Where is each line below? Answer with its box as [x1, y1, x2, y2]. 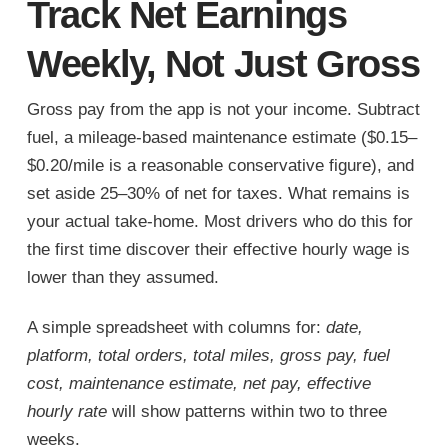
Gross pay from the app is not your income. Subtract [26, 99, 420, 119]
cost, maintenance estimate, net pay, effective [26, 373, 371, 393]
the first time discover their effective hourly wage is [26, 239, 410, 259]
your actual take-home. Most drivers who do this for [26, 211, 413, 231]
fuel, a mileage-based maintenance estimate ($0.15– [26, 127, 417, 147]
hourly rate [26, 401, 107, 421]
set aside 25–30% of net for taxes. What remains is [26, 183, 410, 203]
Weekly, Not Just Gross [26, 41, 420, 85]
